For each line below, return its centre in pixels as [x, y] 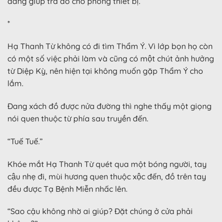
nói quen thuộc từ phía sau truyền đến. [78, 119]
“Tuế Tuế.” [25, 141]
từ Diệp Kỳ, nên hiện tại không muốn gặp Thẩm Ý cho [105, 71]
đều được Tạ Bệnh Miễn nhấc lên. [67, 189]
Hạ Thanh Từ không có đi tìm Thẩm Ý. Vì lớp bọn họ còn [110, 46]
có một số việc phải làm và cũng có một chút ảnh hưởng [111, 59]
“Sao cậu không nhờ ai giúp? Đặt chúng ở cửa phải [100, 211]
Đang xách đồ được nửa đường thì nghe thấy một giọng [110, 106]
